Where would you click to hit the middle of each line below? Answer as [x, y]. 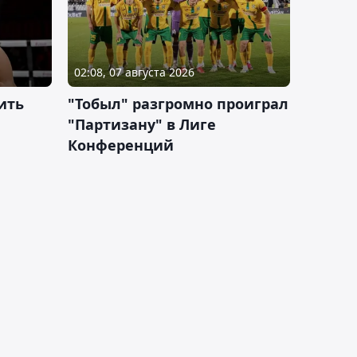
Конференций [121, 145]
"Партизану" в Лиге [142, 124]
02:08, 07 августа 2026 [134, 72]
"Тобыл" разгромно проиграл [178, 103]
